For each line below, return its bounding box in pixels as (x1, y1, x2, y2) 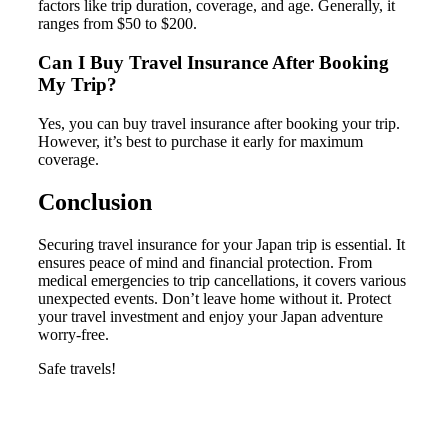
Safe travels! (38, 359, 116, 377)
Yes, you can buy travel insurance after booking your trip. (38, 114, 400, 132)
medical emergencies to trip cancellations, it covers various (38, 271, 406, 289)
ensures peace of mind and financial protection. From (38, 253, 372, 271)
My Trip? (38, 74, 117, 96)
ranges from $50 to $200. (38, 15, 197, 33)
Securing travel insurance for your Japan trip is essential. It (38, 235, 405, 253)
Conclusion (38, 188, 152, 215)
